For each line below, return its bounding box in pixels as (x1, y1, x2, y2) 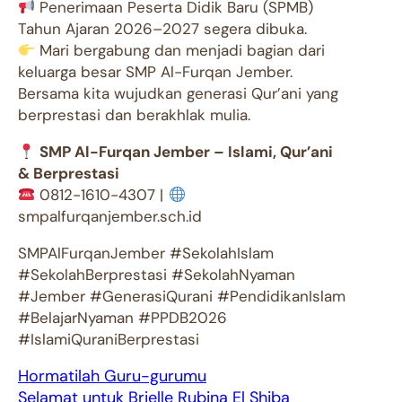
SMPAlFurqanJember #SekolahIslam (18, 243, 274, 264)
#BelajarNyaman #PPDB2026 (18, 308, 227, 328)
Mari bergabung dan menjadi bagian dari (35, 40, 326, 61)
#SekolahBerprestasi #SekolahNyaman (18, 265, 295, 285)
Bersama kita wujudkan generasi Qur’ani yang (18, 83, 338, 104)
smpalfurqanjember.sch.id (18, 206, 202, 227)
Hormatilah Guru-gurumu (18, 365, 206, 388)
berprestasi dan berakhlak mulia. (18, 105, 250, 126)
